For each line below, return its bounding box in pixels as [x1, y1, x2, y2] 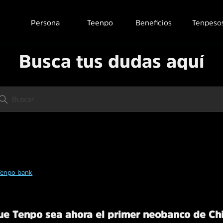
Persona [30, 19, 60, 26]
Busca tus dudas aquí [18, 52, 205, 70]
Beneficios [135, 19, 172, 26]
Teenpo [87, 19, 113, 26]
